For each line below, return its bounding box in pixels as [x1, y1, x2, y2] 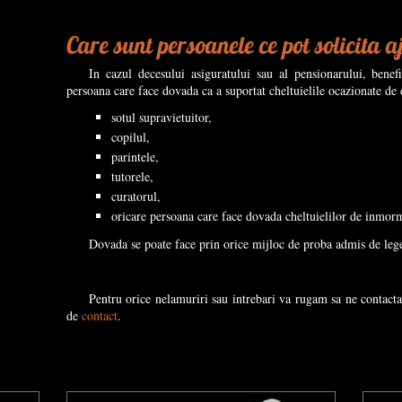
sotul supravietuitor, [111, 109, 212, 126]
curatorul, [111, 188, 161, 205]
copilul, [111, 128, 150, 145]
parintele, [111, 148, 159, 165]
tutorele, [111, 168, 153, 185]
